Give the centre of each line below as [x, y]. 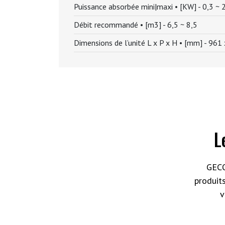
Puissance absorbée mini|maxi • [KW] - [138, 7]
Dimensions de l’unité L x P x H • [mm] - [141, 43]
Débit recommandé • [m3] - [121, 25]
